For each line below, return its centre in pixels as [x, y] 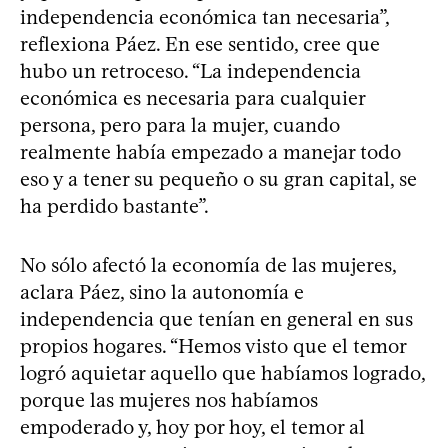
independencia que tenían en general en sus [216, 318]
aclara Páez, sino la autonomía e [162, 291]
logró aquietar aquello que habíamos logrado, [222, 372]
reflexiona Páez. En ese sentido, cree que [200, 43]
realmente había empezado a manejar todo [210, 151]
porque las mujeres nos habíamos [169, 399]
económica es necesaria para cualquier [192, 97]
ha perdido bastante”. [114, 205]
